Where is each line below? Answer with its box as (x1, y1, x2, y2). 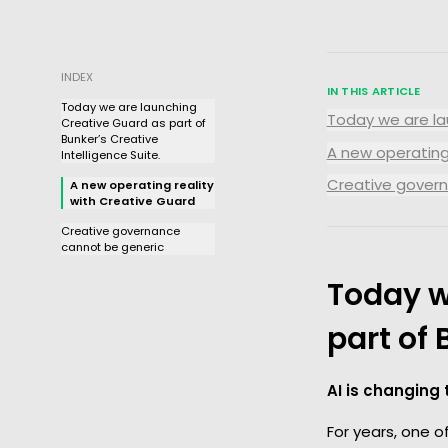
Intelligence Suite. (60, 146, 160, 163)
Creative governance (60, 222, 180, 239)
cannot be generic (60, 238, 164, 255)
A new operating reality (69, 176, 214, 193)
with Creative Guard (69, 192, 195, 209)
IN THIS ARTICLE (326, 83, 420, 100)
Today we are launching (60, 98, 197, 115)
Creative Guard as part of (60, 114, 206, 131)
